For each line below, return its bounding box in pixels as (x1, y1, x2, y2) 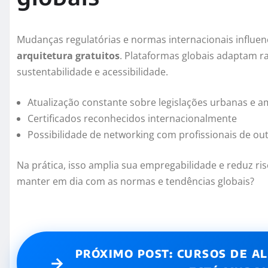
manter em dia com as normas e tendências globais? (17, 174, 254, 188)
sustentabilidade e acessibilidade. (17, 65, 168, 78)
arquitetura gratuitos (17, 48, 120, 62)
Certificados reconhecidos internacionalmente (28, 111, 237, 125)
